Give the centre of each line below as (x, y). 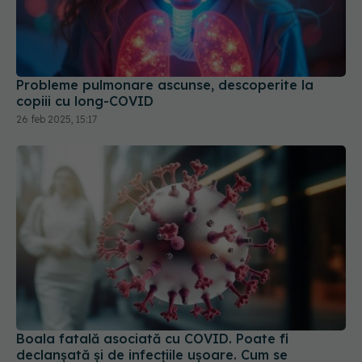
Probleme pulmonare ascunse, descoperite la (165, 84)
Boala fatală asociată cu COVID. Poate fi (152, 339)
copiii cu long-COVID (85, 101)
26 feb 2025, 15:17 (57, 119)
